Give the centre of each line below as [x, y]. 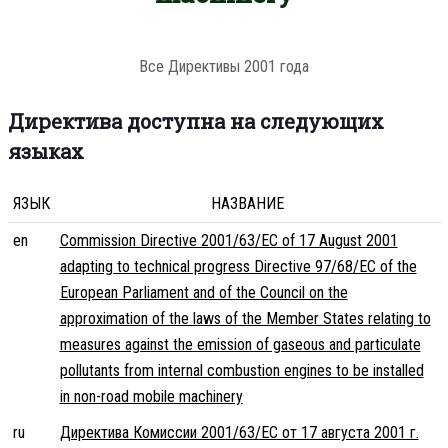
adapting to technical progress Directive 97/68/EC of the [238, 267]
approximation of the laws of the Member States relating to [245, 319]
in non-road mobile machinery [151, 397]
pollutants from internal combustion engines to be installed [241, 371]
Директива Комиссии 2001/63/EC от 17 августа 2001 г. [239, 433]
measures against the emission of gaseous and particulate [240, 345]
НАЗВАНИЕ [247, 204]
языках [45, 151]
